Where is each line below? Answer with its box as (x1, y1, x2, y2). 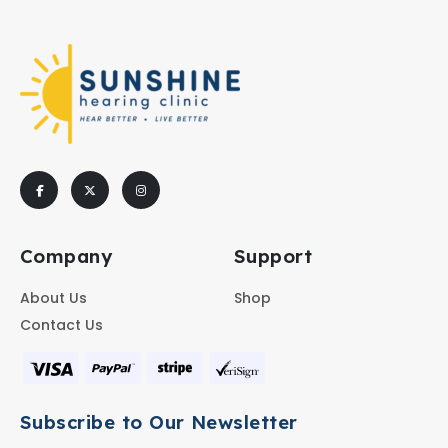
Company (20, 243, 113, 268)
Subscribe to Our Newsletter (20, 410, 298, 435)
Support (234, 243, 313, 268)
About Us (20, 287, 87, 308)
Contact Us (20, 315, 103, 336)
